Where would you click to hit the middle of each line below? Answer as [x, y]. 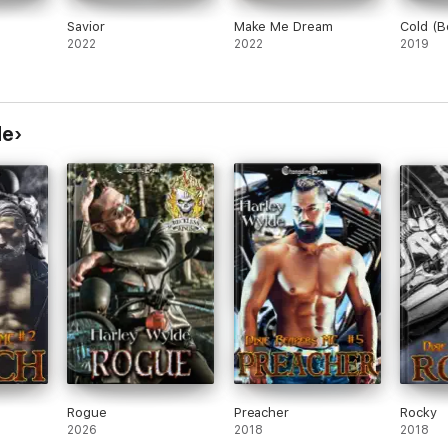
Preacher [261, 412]
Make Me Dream [283, 26]
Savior [86, 26]
